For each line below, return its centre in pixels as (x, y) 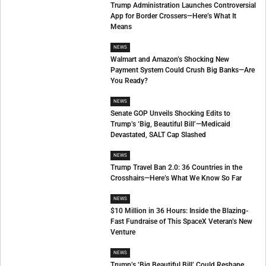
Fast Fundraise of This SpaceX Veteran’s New (182, 222)
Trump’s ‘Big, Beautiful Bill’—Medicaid (171, 124)
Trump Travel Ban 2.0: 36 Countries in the (177, 168)
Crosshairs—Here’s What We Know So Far (176, 178)
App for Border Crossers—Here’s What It (174, 16)
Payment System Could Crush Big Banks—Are (183, 70)
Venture (123, 232)
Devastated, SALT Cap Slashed (159, 135)
